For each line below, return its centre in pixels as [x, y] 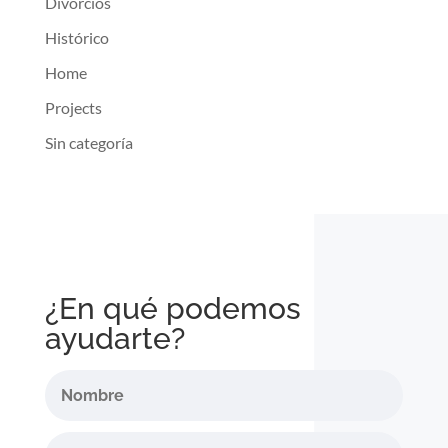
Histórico [76, 38]
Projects [73, 108]
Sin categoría [88, 143]
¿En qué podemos [172, 309]
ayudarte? [114, 339]
